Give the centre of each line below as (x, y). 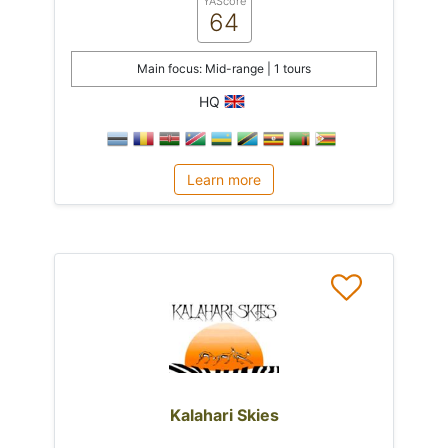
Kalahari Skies (224, 414)
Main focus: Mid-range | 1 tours (224, 68)
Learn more (224, 179)
